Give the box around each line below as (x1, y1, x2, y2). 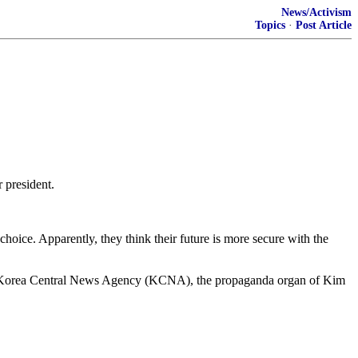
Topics (255, 19, 285, 31)
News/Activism (281, 6, 352, 18)
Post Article (296, 19, 352, 31)
